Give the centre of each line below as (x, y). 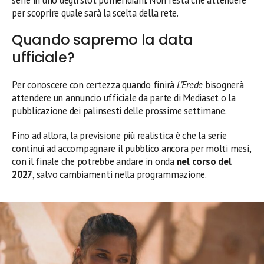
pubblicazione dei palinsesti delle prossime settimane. (119, 110)
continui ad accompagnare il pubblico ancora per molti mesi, (131, 148)
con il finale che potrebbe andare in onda (94, 161)
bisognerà (223, 85)
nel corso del (204, 161)
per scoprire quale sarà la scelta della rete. (95, 13)
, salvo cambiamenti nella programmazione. (120, 174)
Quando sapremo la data (103, 39)
